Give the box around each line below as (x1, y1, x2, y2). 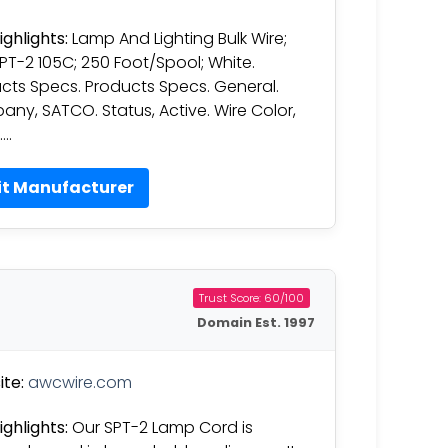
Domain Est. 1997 (197, 313, 315, 331)
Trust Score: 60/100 (199, 289, 304, 306)
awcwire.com (28, 370, 132, 394)
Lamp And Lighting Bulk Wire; (68, 27, 287, 51)
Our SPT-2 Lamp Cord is (68, 415, 253, 439)
